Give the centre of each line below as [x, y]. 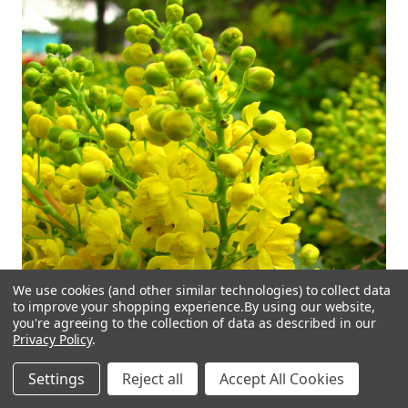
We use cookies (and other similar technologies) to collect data [202, 290]
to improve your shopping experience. [129, 306]
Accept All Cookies [282, 379]
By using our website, [310, 306]
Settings [56, 379]
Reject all [153, 379]
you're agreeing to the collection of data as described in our [194, 323]
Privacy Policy [53, 339]
